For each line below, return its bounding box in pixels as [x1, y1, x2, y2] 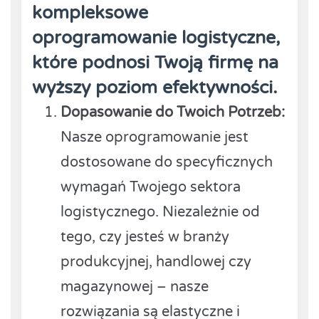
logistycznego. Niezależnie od [61, 203, 260, 221]
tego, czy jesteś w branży [61, 228, 229, 246]
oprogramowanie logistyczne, [32, 26, 281, 48]
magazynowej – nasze [61, 278, 209, 296]
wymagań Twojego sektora [61, 178, 241, 196]
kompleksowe [32, 1, 148, 23]
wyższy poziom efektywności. [32, 76, 278, 98]
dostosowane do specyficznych [61, 153, 273, 171]
